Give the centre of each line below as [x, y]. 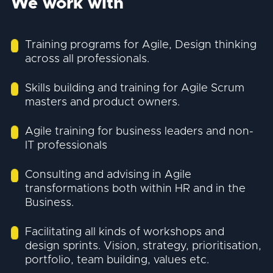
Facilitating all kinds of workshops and [125, 232]
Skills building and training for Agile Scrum [135, 88]
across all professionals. [87, 58]
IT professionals [66, 145]
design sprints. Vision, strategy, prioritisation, [144, 246]
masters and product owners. [103, 102]
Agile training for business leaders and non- [140, 131]
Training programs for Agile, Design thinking [141, 44]
